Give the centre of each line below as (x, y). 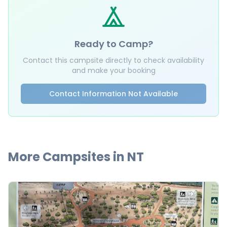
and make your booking (113, 70)
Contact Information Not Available (113, 94)
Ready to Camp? (113, 44)
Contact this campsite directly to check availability (113, 60)
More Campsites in (68, 157)
